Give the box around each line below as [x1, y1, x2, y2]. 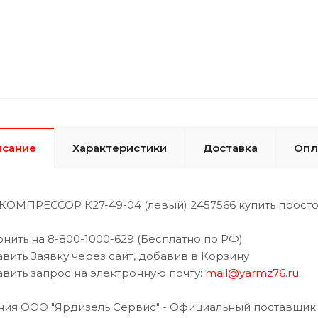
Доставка [203, 141, 258, 155]
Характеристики [72, 141, 167, 155]
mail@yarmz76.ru [205, 265, 299, 280]
